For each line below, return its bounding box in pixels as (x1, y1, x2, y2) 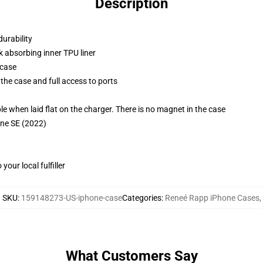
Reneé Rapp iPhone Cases (164, 193, 259, 203)
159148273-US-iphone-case (21, 193, 122, 203)
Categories (122, 193, 161, 203)
